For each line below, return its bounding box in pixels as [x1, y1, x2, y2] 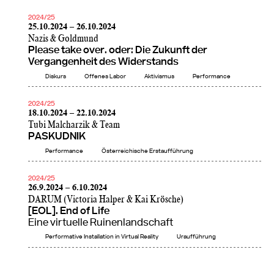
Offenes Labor [84, 73, 126, 80]
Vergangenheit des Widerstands [28, 57, 179, 68]
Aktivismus [144, 73, 174, 80]
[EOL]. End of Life [28, 206, 109, 217]
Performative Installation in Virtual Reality [45, 234, 158, 240]
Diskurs [45, 73, 66, 80]
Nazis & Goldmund [28, 34, 98, 45]
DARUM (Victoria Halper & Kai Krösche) [28, 194, 183, 205]
